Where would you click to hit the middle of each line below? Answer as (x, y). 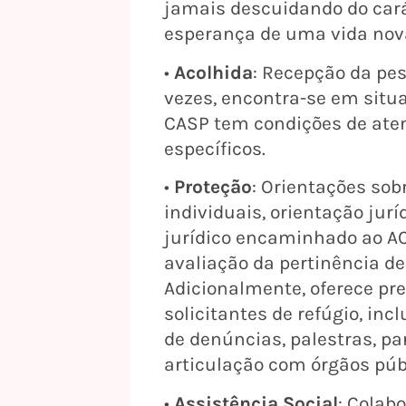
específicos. (215, 148)
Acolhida (213, 72)
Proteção (213, 187)
